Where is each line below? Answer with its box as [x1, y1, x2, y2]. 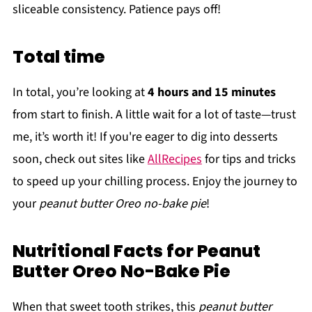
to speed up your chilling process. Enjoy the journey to [12, 172, 297, 190]
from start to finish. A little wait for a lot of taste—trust [12, 105, 296, 123]
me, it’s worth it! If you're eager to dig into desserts [12, 127, 278, 146]
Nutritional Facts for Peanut [12, 238, 260, 263]
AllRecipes [147, 150, 202, 168]
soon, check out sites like [12, 150, 148, 168]
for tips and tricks [201, 150, 296, 168]
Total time [12, 44, 105, 69]
